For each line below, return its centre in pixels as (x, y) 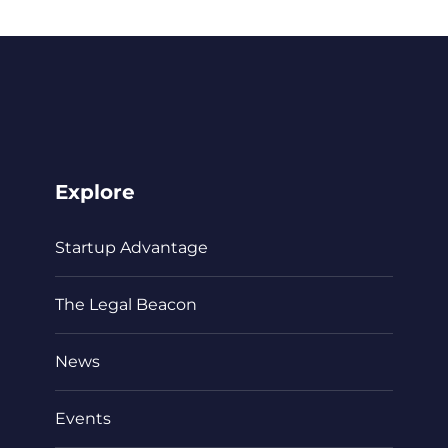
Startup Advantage (132, 247)
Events (83, 418)
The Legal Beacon (126, 304)
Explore (95, 192)
